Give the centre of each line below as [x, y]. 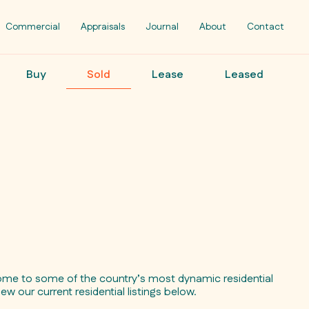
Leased [244, 75]
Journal [162, 27]
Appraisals [103, 27]
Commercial [33, 27]
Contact [266, 27]
